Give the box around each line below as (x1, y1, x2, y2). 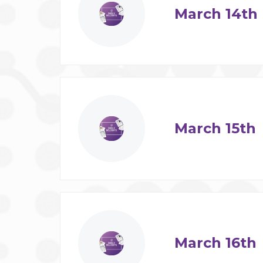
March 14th (174, 5, 258, 22)
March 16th (174, 234, 257, 252)
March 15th (174, 119, 256, 137)
